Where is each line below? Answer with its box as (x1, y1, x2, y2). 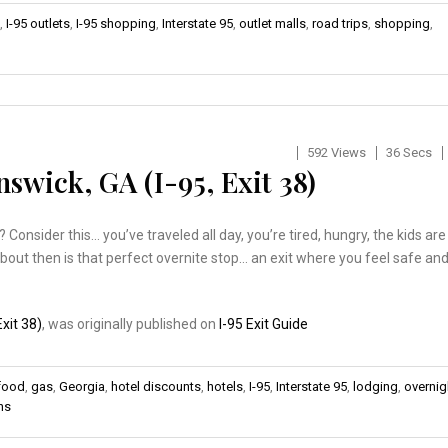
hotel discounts (111, 378, 201, 394)
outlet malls (239, 15, 306, 31)
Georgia (59, 378, 105, 394)
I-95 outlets (6, 15, 70, 31)
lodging (353, 378, 398, 394)
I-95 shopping (76, 15, 156, 31)
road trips (312, 15, 368, 31)
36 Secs (385, 144, 432, 160)
